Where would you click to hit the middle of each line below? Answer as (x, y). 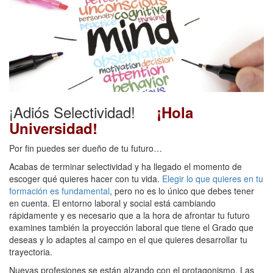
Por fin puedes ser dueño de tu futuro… (86, 148)
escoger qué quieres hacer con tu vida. (86, 179)
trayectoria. (31, 252)
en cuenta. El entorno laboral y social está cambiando (112, 203)
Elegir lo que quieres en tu (213, 179)
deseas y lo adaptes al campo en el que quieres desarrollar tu (128, 240)
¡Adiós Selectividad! (81, 112)
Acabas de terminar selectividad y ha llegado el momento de (126, 167)
